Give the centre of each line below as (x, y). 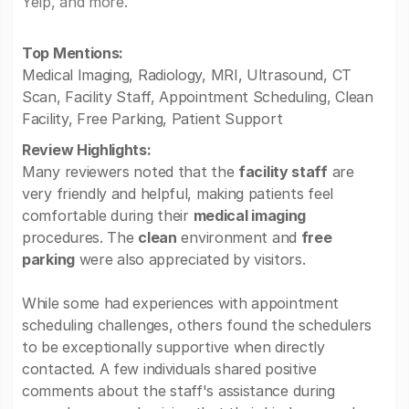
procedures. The (80, 237)
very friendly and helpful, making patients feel (178, 194)
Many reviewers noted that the (130, 172)
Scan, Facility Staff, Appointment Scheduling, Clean (198, 97)
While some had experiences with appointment (181, 303)
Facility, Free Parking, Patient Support (152, 119)
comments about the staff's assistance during (178, 391)
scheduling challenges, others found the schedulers (197, 325)
